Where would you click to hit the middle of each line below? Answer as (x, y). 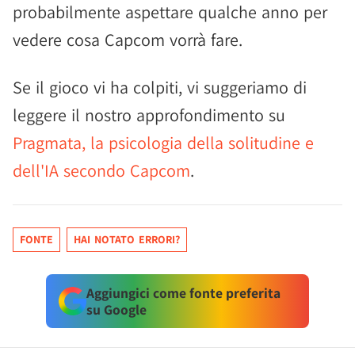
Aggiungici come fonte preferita (183, 293)
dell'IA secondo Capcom (101, 170)
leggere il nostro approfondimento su (149, 115)
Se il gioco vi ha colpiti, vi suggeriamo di (160, 87)
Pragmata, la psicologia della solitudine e (163, 143)
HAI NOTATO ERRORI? (127, 239)
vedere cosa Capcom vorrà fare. (128, 40)
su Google (116, 309)
